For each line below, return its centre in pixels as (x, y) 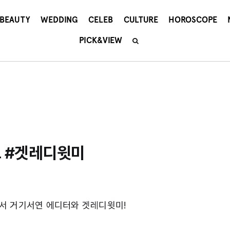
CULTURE (141, 20)
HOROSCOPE (193, 20)
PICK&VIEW (100, 40)
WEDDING (60, 20)
